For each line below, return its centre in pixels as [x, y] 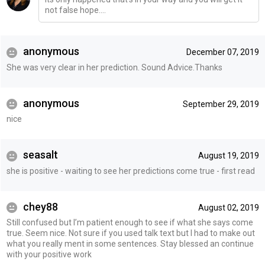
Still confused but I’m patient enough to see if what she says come [130, 223]
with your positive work [49, 255]
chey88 [39, 206]
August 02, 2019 [228, 207]
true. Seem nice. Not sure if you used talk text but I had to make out [130, 233]
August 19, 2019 [228, 156]
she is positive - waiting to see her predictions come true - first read [130, 171]
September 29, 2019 [221, 104]
